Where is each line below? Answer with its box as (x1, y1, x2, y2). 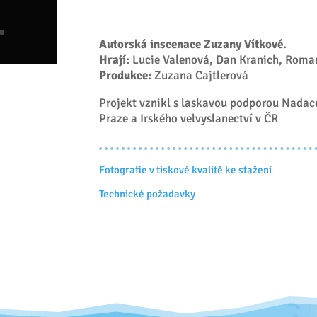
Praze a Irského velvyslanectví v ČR (99, 110, 279, 126)
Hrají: (99, 52, 130, 67)
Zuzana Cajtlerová (151, 67, 249, 83)
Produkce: (99, 67, 152, 83)
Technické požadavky (99, 188, 196, 201)
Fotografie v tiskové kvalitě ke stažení (99, 163, 272, 177)
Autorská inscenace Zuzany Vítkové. (99, 36, 287, 52)
